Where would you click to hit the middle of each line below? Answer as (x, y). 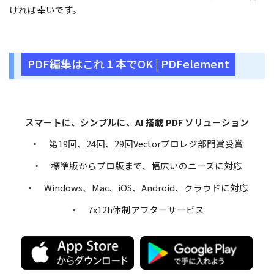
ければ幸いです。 (46, 9)
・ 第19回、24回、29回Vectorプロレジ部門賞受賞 (137, 144)
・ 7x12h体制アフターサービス (137, 209)
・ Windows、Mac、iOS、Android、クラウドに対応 (137, 188)
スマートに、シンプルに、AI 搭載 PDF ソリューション (137, 122)
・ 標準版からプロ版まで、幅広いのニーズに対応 (137, 166)
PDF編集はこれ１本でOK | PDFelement (128, 63)
